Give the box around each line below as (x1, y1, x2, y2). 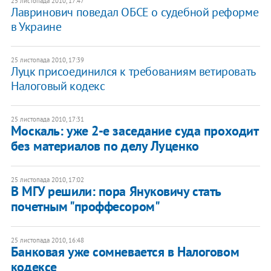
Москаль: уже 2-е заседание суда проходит (10, 122, 258, 140)
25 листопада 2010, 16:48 (10, 236, 84, 245)
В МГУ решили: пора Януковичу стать (10, 183, 221, 200)
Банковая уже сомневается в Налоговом (10, 243, 240, 261)
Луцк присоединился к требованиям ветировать (10, 64, 255, 80)
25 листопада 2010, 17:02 (10, 175, 84, 184)
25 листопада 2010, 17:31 (10, 115, 84, 124)
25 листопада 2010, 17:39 (10, 56, 84, 65)
